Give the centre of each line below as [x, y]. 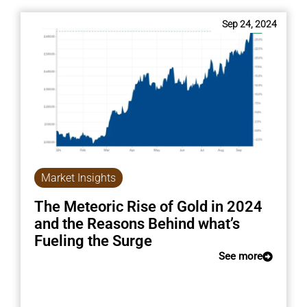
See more [241, 257]
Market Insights [78, 178]
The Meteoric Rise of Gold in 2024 [148, 207]
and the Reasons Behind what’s [137, 224]
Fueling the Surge [93, 241]
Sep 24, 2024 [250, 24]
